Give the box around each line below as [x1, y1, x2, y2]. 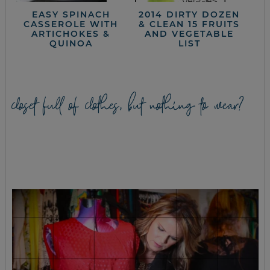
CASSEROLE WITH [24, 19, 119, 30]
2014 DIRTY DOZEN [139, 9, 240, 20]
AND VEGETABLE [145, 28, 234, 40]
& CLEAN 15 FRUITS [139, 19, 240, 30]
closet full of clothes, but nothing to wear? [11, 91, 244, 121]
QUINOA [49, 38, 93, 49]
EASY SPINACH [31, 9, 110, 20]
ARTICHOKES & [31, 28, 111, 40]
